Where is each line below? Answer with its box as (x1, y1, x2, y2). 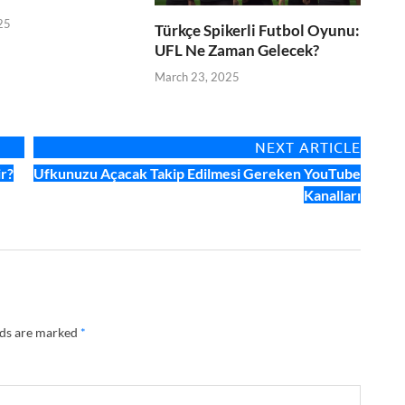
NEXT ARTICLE (255, 138, 361, 155)
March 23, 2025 (155, 69, 240, 84)
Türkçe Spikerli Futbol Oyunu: (155, 21, 361, 41)
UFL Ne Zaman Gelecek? (155, 41, 320, 61)
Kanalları (304, 185, 361, 203)
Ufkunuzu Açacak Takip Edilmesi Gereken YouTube (33, 164, 361, 182)
